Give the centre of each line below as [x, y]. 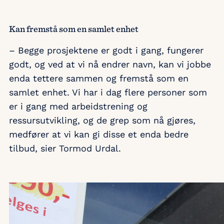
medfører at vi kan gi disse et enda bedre [99, 134]
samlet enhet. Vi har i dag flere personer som [108, 92]
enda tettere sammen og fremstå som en [99, 78]
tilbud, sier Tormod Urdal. [65, 148]
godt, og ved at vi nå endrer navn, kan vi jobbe [110, 64]
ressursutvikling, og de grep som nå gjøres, [102, 120]
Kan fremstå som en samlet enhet [74, 29]
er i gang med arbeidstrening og [78, 106]
